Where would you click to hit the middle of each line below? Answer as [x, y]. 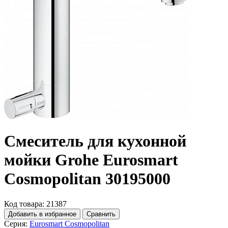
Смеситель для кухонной [95, 141]
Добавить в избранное [42, 214]
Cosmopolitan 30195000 [87, 179]
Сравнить [101, 214]
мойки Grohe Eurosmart [91, 160]
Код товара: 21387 [35, 204]
